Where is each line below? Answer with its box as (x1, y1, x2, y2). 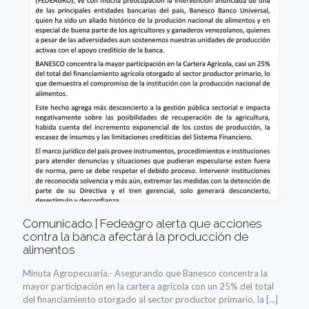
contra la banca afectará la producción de (23, 230, 248, 244)
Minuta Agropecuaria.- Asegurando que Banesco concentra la (23, 268, 268, 279)
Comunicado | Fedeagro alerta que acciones (23, 217, 262, 231)
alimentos (23, 243, 75, 257)
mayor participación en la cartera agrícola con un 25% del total (23, 281, 274, 292)
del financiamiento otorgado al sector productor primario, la (23, 294, 264, 306)
